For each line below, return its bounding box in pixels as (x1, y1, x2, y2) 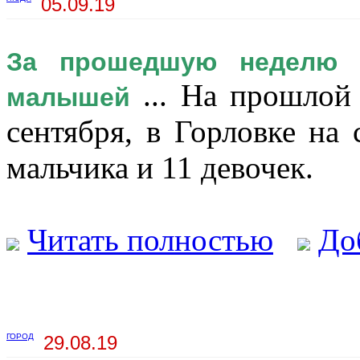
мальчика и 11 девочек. (6, 150, 313, 186)
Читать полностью (27, 223, 273, 258)
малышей (6, 83, 130, 112)
